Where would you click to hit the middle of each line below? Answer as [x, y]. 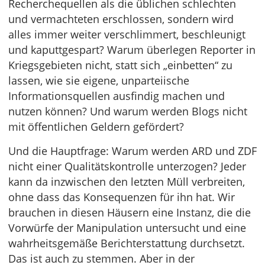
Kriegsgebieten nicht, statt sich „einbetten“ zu [120, 65]
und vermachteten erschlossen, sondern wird [121, 19]
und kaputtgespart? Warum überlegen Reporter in [132, 50]
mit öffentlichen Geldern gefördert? [96, 127]
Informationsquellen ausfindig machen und [117, 96]
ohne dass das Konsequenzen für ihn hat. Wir [122, 197]
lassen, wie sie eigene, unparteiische [99, 80]
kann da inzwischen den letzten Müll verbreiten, [127, 182]
